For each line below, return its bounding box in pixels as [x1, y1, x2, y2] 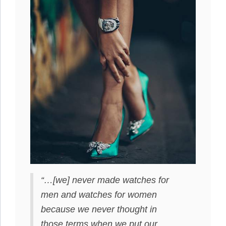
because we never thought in [41, 204, 157, 214]
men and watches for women [41, 190, 157, 200]
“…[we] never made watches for [41, 175, 169, 185]
